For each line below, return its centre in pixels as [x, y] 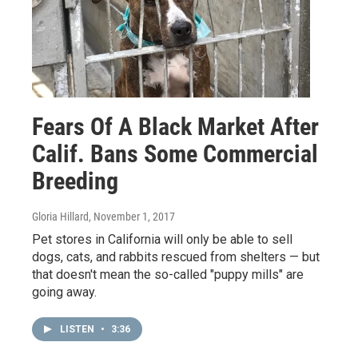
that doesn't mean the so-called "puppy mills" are [168, 275]
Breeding [75, 181]
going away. [64, 292]
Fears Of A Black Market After [175, 127]
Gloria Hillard [60, 217]
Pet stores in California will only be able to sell [162, 240]
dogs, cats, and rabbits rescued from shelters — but [176, 257]
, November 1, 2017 [132, 217]
